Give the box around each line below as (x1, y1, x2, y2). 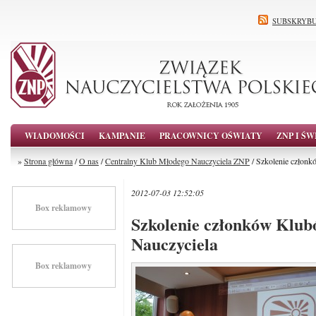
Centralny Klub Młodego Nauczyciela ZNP (105, 155, 250, 166)
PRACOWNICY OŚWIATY (159, 130, 262, 142)
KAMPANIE (99, 130, 145, 142)
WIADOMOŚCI (25, 130, 85, 142)
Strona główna (24, 155, 73, 166)
